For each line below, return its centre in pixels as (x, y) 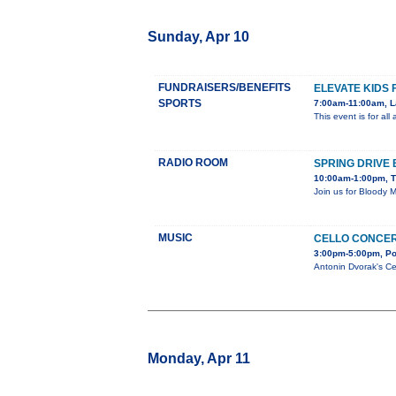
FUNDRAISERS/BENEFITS (225, 88)
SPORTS (180, 104)
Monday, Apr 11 (199, 359)
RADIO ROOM (193, 163)
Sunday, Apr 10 (198, 37)
